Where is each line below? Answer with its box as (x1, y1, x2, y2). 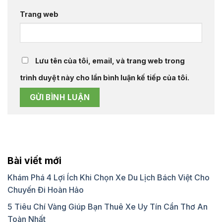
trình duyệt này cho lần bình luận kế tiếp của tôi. (20, 73, 189, 82)
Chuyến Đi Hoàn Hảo (7, 184, 84, 195)
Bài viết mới (7, 155, 61, 167)
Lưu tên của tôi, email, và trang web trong (35, 56, 185, 65)
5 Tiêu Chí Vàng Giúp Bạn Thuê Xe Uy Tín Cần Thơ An (7, 202, 208, 212)
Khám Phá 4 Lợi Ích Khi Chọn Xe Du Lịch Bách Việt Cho (7, 172, 210, 182)
